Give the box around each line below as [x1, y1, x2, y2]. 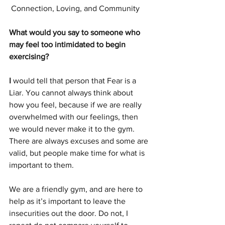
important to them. [9, 161, 78, 170]
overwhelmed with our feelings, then [9, 113, 140, 122]
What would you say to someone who [9, 28, 142, 37]
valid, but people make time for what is [9, 149, 147, 158]
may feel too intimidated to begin [9, 40, 128, 49]
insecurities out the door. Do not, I [9, 209, 130, 218]
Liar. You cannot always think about [9, 88, 135, 97]
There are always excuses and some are [9, 137, 150, 146]
